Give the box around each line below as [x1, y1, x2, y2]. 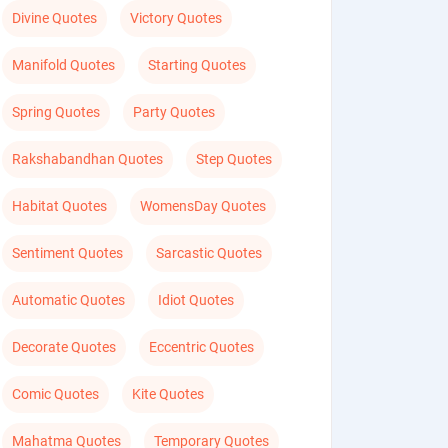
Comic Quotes [12, 386, 100, 402]
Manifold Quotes [12, 57, 116, 73]
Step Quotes [196, 151, 273, 167]
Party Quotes [133, 104, 216, 120]
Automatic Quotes [12, 292, 126, 308]
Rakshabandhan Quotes [12, 151, 164, 167]
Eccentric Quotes [149, 339, 255, 355]
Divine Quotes [12, 10, 98, 26]
